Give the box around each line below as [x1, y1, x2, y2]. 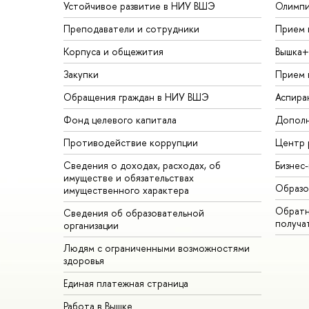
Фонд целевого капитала [63, 113, 177, 127]
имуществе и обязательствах [63, 171, 194, 185]
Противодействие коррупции [63, 136, 198, 150]
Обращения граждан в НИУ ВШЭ [63, 90, 209, 104]
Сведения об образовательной [63, 206, 204, 220]
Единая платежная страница [63, 277, 188, 290]
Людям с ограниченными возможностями [63, 241, 250, 255]
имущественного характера [63, 183, 189, 197]
